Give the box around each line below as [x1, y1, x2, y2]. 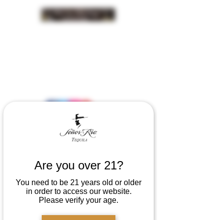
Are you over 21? [34, 159, 123, 172]
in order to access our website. [26, 187, 132, 196]
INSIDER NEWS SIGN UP [52, 27, 115, 34]
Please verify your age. [39, 196, 118, 205]
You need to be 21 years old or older [16, 178, 141, 187]
